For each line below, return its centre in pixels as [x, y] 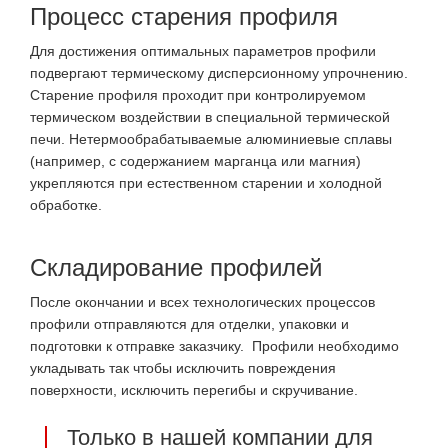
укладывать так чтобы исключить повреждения [183, 368]
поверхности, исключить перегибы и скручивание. [194, 390]
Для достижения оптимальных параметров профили [203, 51]
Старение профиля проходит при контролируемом [198, 95]
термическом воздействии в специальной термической [210, 117]
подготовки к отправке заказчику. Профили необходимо [214, 346]
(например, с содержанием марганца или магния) [195, 161]
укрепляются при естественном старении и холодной [206, 183]
